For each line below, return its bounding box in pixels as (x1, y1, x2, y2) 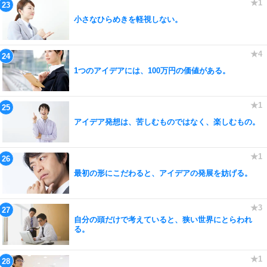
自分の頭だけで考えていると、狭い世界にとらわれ (74, 215, 252, 224)
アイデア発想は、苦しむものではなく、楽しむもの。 (74, 117, 260, 126)
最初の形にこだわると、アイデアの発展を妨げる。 (74, 168, 252, 178)
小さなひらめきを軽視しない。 (74, 14, 182, 24)
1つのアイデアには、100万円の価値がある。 (74, 66, 230, 75)
